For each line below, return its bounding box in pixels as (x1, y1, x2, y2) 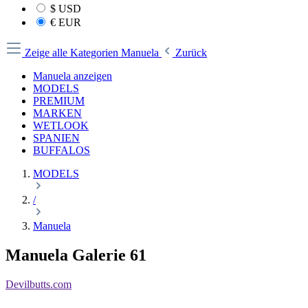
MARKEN (33, 107, 82, 119)
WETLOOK (33, 120, 89, 131)
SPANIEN (33, 132, 80, 144)
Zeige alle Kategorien (25, 47, 121, 58)
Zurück (175, 47, 207, 58)
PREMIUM (33, 95, 85, 107)
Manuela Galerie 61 (5, 245, 146, 264)
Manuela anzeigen (33, 70, 112, 82)
